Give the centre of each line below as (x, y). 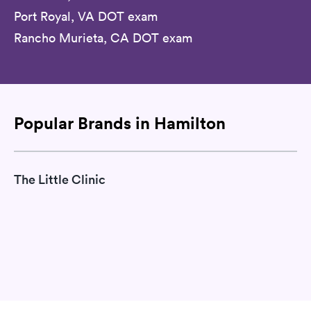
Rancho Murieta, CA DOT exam (103, 38)
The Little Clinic (60, 179)
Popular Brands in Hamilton (120, 123)
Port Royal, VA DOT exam (86, 17)
